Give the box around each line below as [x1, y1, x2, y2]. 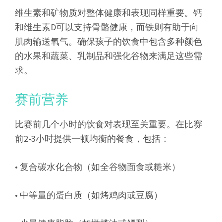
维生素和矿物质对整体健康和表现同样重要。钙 [15, 6, 202, 18]
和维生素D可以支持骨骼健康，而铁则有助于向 [15, 21, 199, 33]
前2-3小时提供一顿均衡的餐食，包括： [15, 132, 169, 144]
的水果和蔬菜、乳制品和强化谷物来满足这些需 [15, 50, 202, 61]
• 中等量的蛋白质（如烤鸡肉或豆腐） [15, 189, 163, 201]
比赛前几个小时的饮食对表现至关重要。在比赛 [15, 118, 202, 130]
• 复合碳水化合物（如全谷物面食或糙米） [15, 161, 180, 172]
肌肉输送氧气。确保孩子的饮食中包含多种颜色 [15, 35, 202, 47]
